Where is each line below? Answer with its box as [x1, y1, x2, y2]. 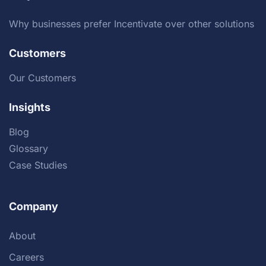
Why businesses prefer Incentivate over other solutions [9, 18, 254, 30]
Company [9, 200, 58, 213]
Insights [9, 101, 50, 114]
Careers [9, 251, 44, 264]
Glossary [9, 142, 48, 155]
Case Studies [9, 159, 67, 172]
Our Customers [9, 72, 76, 84]
